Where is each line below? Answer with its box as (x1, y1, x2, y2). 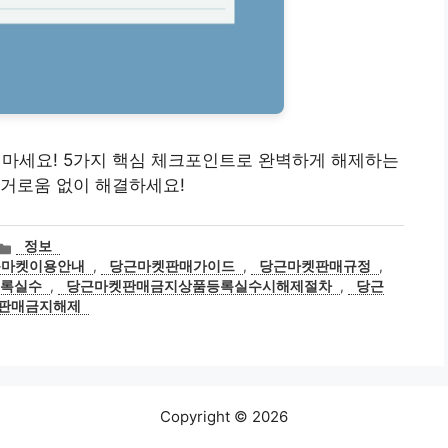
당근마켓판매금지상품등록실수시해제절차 (66, 278, 332, 295)
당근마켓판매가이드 (109, 258, 236, 275)
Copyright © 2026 (160, 407, 288, 427)
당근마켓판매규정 (259, 258, 372, 275)
